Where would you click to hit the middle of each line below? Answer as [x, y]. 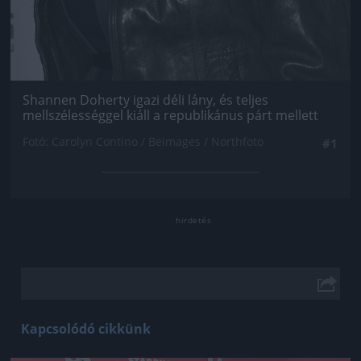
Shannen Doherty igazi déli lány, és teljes [145, 100]
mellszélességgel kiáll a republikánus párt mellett [170, 115]
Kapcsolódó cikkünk [86, 328]
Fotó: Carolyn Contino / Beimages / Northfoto [143, 141]
